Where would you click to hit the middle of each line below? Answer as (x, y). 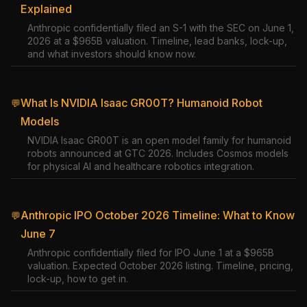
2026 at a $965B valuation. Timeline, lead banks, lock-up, (157, 41)
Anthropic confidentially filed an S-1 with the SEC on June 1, (161, 28)
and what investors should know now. (112, 54)
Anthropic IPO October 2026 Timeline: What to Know (158, 215)
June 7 (38, 234)
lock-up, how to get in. (78, 279)
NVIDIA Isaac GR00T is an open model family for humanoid (159, 140)
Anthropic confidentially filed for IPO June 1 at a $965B (151, 253)
